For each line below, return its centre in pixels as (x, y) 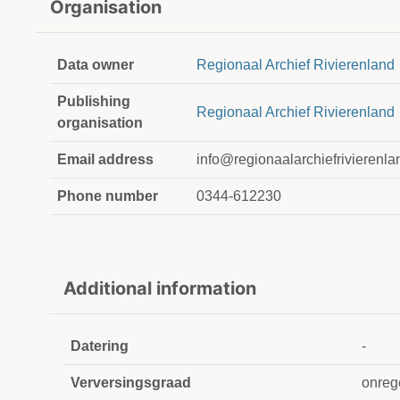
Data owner (96, 65)
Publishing (94, 102)
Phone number (108, 196)
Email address (105, 160)
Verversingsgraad (131, 383)
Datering (100, 346)
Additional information (160, 289)
